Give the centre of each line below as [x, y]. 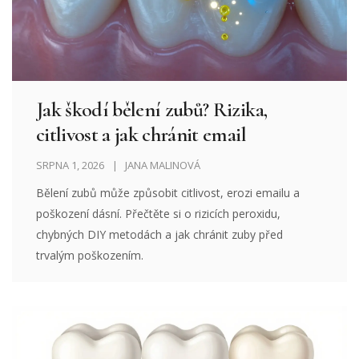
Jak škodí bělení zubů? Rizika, [152, 110]
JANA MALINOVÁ [163, 165]
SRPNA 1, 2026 [70, 165]
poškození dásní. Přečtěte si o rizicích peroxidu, [159, 214]
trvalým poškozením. [90, 256]
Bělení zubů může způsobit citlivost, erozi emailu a [168, 193]
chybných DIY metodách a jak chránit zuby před [160, 235]
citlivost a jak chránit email [141, 135]
